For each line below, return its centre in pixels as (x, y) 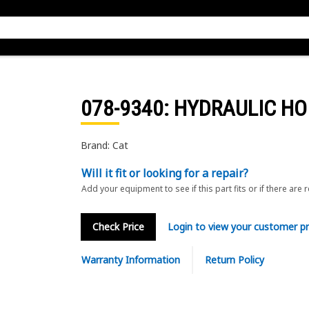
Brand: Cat (104, 145)
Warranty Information (130, 260)
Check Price (118, 227)
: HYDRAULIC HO (235, 108)
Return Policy (234, 260)
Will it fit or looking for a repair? (165, 173)
